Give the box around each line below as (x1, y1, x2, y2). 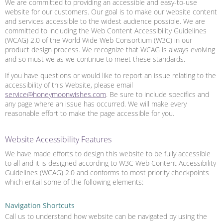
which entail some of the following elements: (5, 177, 143, 187)
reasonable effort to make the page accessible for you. (5, 108, 174, 118)
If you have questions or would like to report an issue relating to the (5, 70, 216, 80)
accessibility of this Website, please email (5, 80, 133, 90)
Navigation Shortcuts (5, 200, 75, 210)
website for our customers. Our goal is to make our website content (5, 6, 217, 16)
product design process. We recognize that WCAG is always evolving (5, 44, 215, 54)
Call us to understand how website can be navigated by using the (5, 212, 207, 221)
